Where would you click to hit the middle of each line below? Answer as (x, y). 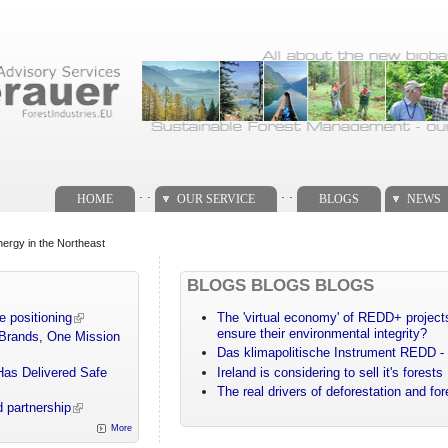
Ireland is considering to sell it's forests (330, 372)
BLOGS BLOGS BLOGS (281, 285)
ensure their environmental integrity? (322, 334)
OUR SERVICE (215, 198)
